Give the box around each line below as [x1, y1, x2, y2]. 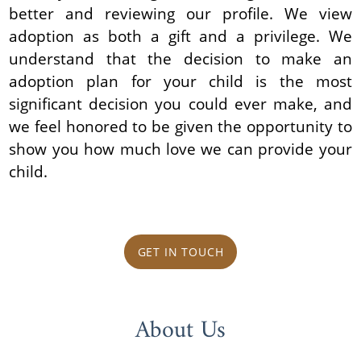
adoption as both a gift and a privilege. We [9, 24, 352, 47]
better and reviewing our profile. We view [9, 2, 352, 24]
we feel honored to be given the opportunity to [9, 114, 352, 137]
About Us [135, 309, 226, 353]
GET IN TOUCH [137, 243, 224, 259]
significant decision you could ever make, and [9, 92, 352, 114]
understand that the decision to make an [9, 47, 352, 69]
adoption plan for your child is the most [9, 69, 352, 92]
